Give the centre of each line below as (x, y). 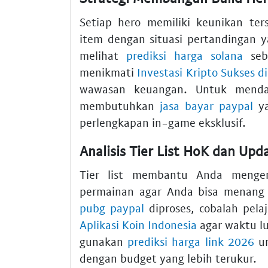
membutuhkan (120, 105)
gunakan (104, 242)
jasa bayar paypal (206, 105)
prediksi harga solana (185, 55)
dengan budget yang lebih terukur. (168, 258)
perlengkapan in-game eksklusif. (163, 122)
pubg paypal (112, 208)
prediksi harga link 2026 (191, 242)
